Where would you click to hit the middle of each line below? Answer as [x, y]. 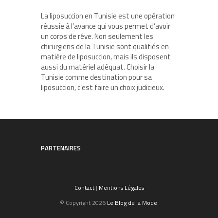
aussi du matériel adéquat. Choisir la [98, 67]
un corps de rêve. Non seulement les [97, 36]
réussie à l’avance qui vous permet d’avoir [106, 26]
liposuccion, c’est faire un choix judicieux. [103, 87]
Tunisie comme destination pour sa [96, 77]
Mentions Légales [121, 187]
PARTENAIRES [61, 148]
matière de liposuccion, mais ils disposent [106, 56]
